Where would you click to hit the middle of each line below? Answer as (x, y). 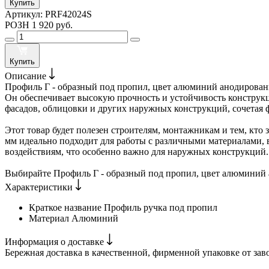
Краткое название (66, 208)
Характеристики (40, 187)
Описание (27, 76)
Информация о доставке (56, 242)
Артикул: (25, 14)
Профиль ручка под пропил (161, 208)
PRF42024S (68, 14)
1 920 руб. (52, 25)
